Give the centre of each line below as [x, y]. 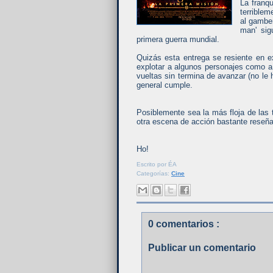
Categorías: [154, 173]
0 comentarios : [184, 224]
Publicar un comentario [202, 247]
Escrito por [152, 164]
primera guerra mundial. [178, 39]
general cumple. [165, 85]
